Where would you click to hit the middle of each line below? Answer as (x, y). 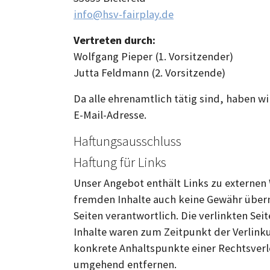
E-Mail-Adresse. (110, 115)
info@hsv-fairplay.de (124, 14)
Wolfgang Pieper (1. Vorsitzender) (153, 56)
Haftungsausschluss (127, 140)
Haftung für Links (120, 162)
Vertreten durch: (115, 40)
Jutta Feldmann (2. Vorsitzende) (149, 72)
